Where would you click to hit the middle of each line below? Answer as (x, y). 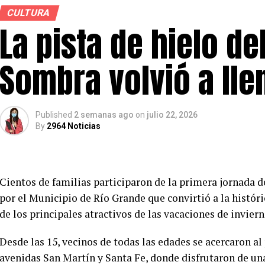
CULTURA (28, 13)
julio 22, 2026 (172, 115)
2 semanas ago (104, 115)
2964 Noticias (74, 126)
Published (54, 115)
